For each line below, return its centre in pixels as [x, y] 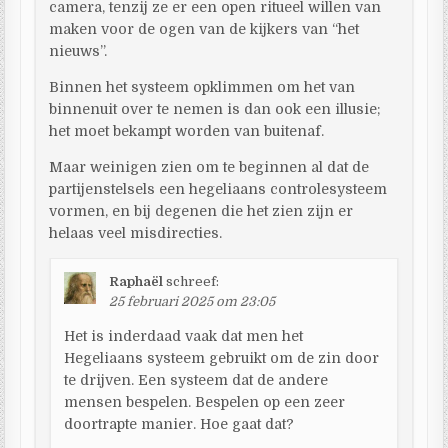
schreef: [193, 281]
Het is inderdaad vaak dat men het [184, 335]
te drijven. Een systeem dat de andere [196, 379]
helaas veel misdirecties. [136, 232]
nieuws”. [78, 50]
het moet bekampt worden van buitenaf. [187, 130]
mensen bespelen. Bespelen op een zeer [205, 401]
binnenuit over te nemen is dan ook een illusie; [215, 108]
